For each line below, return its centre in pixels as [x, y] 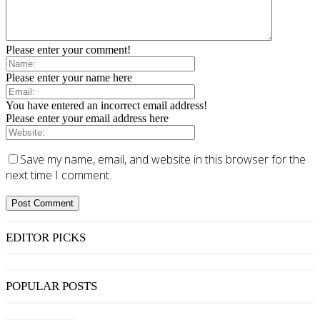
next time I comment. [59, 175]
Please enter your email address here [87, 119]
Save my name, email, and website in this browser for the [163, 160]
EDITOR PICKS [46, 238]
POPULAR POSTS [51, 286]
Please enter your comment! [68, 50]
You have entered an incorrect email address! [106, 106]
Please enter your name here [69, 78]
